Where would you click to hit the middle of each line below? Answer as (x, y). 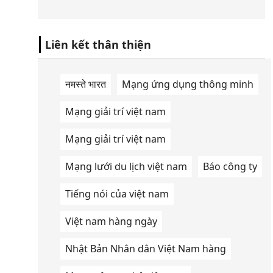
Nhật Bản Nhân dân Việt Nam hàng (146, 249)
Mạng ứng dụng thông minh (188, 84)
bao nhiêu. (136, 9)
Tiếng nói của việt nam (117, 194)
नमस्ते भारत (86, 84)
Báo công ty (230, 167)
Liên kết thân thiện (98, 45)
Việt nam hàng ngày (111, 222)
